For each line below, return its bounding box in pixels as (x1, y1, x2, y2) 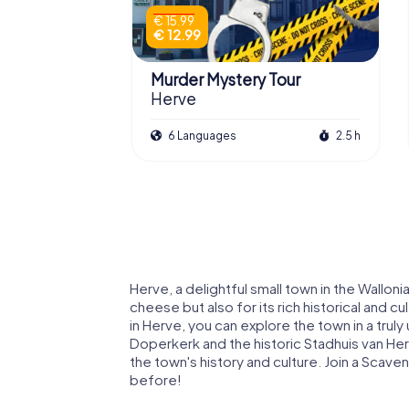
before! (130, 370, 182, 388)
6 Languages (166, 128, 236, 142)
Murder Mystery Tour (151, 69, 300, 90)
